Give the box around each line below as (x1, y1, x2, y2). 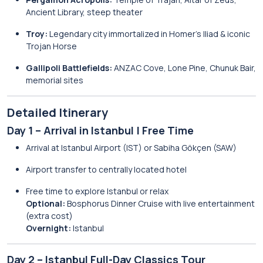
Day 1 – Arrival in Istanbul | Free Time (7, 123, 194, 137)
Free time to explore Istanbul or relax (26, 186, 168, 197)
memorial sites (26, 75, 83, 86)
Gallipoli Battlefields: (26, 62, 112, 73)
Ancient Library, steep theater (26, 6, 143, 18)
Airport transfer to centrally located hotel (26, 164, 187, 175)
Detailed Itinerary (7, 104, 108, 120)
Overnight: (26, 222, 71, 234)
